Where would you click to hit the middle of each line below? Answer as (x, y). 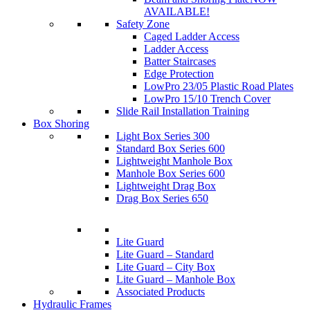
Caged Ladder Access (192, 36)
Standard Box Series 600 (171, 148)
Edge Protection (179, 73)
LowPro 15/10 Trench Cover (207, 98)
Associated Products (161, 292)
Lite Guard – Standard (165, 255)
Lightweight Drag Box (166, 185)
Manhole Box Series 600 (171, 173)
